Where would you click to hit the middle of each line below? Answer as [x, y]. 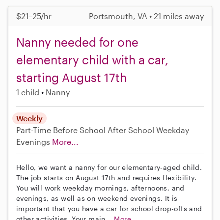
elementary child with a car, [92, 59]
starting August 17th [71, 77]
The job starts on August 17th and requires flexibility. [106, 177]
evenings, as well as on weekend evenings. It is [97, 198]
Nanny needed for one [77, 42]
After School [131, 130]
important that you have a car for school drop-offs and [109, 208]
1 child [28, 92]
